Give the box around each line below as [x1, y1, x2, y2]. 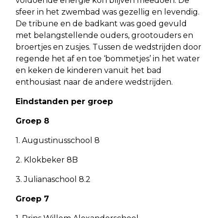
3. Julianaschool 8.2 [16, 174, 91, 184]
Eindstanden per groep [16, 96, 113, 106]
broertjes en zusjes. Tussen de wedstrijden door [16, 42, 201, 52]
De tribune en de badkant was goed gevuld [16, 18, 187, 28]
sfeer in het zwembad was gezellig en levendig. [16, 7, 200, 17]
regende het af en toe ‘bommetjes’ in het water [16, 54, 200, 63]
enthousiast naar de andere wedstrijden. [16, 77, 173, 87]
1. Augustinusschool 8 [16, 135, 100, 145]
